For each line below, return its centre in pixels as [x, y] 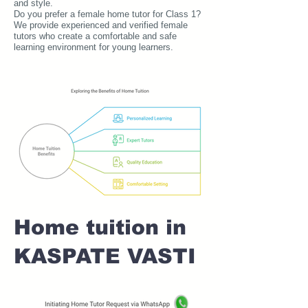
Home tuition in [100, 227]
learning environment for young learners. [93, 47]
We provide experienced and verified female [101, 25]
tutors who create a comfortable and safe [95, 36]
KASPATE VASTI [105, 256]
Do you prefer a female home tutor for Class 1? [107, 14]
